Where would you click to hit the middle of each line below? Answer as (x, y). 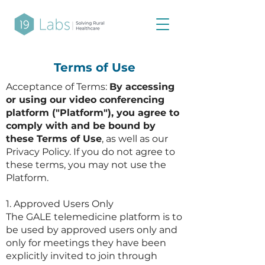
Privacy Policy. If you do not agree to (91, 152)
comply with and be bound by (81, 126)
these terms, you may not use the (86, 165)
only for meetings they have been (86, 243)
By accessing (142, 87)
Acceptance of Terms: (58, 87)
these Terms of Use (54, 139)
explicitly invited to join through (82, 256)
